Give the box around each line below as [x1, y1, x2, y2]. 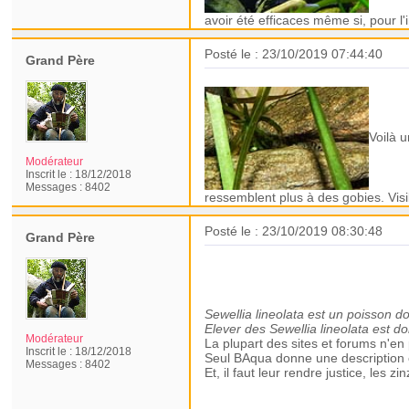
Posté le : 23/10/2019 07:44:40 [204, 47, 383, 61]
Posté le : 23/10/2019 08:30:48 [204, 224, 383, 238]
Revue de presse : [204, 268, 318, 283]
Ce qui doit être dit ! [204, 249, 330, 264]
